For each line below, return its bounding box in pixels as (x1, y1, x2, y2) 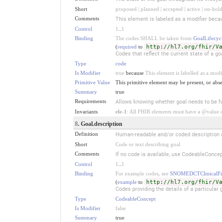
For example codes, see (115, 170, 170, 176)
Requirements (74, 98, 106, 104)
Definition (74, 130, 98, 137)
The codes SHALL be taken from (115, 35, 193, 41)
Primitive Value (74, 79, 110, 85)
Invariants (74, 108, 98, 114)
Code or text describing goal (115, 141, 180, 147)
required (117, 43, 137, 50)
